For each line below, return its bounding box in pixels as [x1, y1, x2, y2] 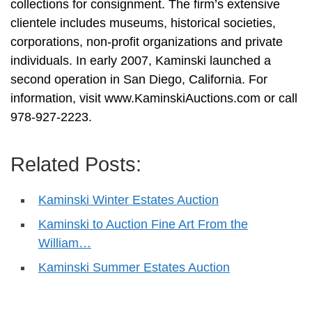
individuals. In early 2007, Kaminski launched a [10, 53, 271, 68]
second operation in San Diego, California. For [10, 72, 267, 86]
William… [38, 235, 91, 250]
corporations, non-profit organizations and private [10, 34, 283, 49]
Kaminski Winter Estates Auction [38, 192, 219, 207]
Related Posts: [10, 153, 141, 175]
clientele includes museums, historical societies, [10, 15, 276, 30]
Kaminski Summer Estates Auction [38, 260, 230, 274]
